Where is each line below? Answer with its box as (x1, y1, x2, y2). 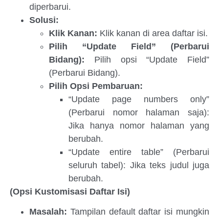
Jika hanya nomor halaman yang (68, 120, 209, 131)
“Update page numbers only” (68, 94, 209, 104)
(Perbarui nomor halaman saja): (68, 107, 209, 117)
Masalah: (29, 206, 67, 217)
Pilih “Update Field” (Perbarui (49, 41, 209, 51)
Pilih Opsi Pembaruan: (49, 81, 143, 91)
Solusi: (29, 15, 59, 25)
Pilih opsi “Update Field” (85, 54, 209, 65)
